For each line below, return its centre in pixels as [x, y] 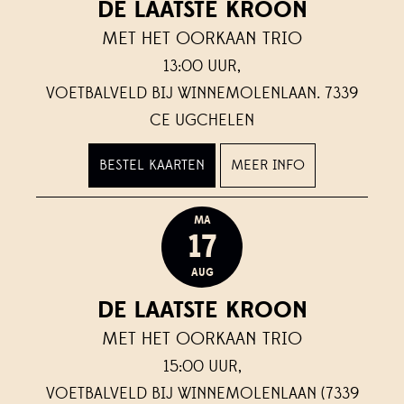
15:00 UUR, [202, 366]
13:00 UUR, [202, 66]
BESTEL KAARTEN [151, 165]
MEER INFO [268, 165]
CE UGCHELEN [202, 120]
